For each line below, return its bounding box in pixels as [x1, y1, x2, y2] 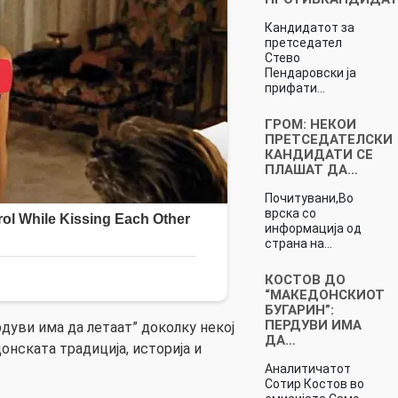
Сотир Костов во [264, 376, 364, 391]
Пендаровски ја [264, 65, 356, 80]
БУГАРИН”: [264, 301, 334, 318]
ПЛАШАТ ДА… [264, 161, 358, 178]
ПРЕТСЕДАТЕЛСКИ [264, 131, 393, 147]
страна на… [264, 235, 332, 251]
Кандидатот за [264, 20, 354, 35]
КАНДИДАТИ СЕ [264, 146, 373, 163]
